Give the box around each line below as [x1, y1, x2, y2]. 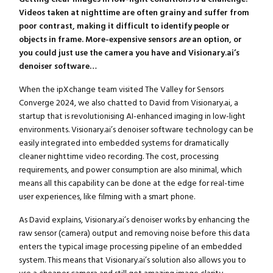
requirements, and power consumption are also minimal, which [18, 164, 242, 177]
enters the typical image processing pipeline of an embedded [18, 241, 242, 253]
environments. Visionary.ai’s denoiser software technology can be [18, 124, 253, 136]
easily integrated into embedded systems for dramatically [18, 137, 229, 150]
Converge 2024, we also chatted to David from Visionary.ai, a [18, 97, 238, 110]
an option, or [191, 34, 242, 46]
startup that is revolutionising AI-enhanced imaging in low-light [18, 110, 246, 123]
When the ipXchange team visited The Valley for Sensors [18, 83, 224, 96]
